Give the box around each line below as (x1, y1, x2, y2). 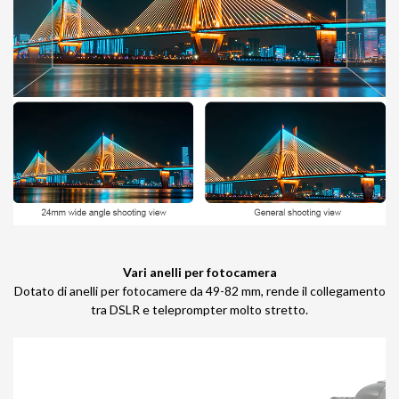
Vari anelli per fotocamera (122, 265, 277, 281)
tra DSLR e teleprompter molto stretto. (91, 302, 308, 318)
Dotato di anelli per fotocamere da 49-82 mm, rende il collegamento (13, 283, 386, 299)
